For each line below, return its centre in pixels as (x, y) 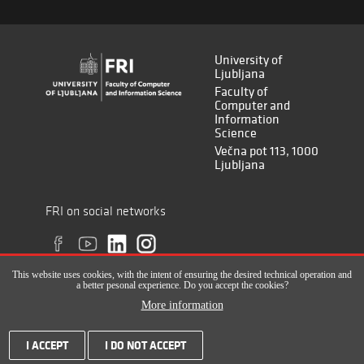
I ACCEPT (48, 345)
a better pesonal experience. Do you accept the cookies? (182, 285)
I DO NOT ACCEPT (146, 345)
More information (182, 305)
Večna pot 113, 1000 (266, 150)
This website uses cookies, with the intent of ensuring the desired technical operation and (182, 275)
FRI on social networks (106, 210)
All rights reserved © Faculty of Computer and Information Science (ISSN (181, 339)
